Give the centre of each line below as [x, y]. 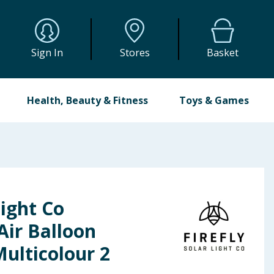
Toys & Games [214, 100]
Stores [135, 53]
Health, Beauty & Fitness [88, 100]
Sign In [47, 53]
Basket [223, 53]
